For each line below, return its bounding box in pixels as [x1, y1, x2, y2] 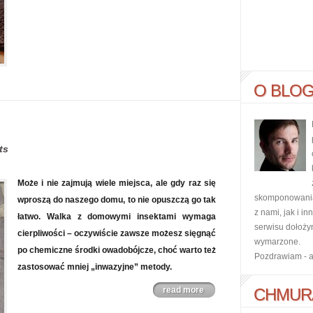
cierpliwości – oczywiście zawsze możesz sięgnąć [17, 228, 216, 238]
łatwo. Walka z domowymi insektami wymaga [17, 212, 216, 221]
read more [163, 285, 204, 295]
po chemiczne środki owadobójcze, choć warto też [17, 245, 216, 255]
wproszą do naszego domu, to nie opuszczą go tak [17, 195, 216, 205]
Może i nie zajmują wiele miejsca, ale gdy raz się [17, 178, 216, 188]
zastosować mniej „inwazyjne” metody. [17, 262, 172, 272]
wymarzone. [254, 237, 300, 247]
